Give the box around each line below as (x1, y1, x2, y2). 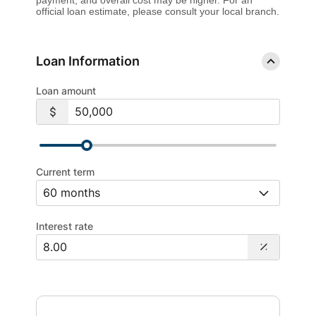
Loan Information (36, 54, 140, 69)
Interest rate (36, 219, 93, 232)
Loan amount (36, 84, 96, 97)
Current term (36, 165, 95, 178)
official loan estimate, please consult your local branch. (36, 5, 279, 17)
